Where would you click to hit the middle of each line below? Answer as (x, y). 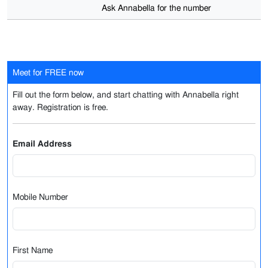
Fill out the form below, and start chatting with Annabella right (126, 95)
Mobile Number (40, 197)
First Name (33, 250)
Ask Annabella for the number (156, 8)
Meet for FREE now (48, 73)
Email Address (42, 144)
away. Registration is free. (60, 107)
